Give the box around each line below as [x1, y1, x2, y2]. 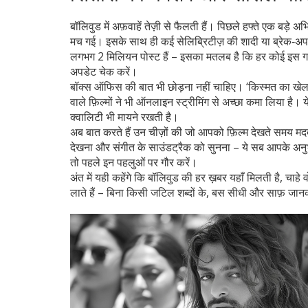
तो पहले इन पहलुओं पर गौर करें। [70, 155, 197, 170]
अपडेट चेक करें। [70, 64, 137, 79]
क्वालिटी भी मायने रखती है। [70, 109, 179, 124]
